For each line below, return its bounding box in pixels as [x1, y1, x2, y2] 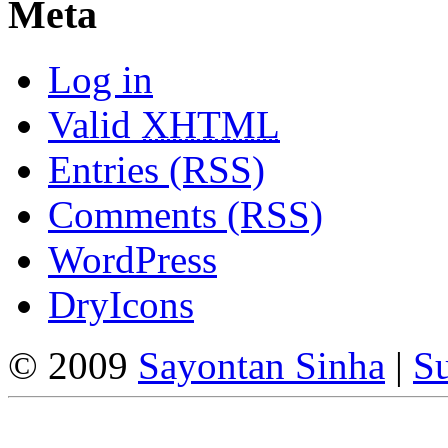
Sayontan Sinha [138, 344, 385, 388]
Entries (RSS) [48, 148, 265, 192]
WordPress [48, 238, 217, 282]
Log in [48, 58, 153, 102]
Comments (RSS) [48, 193, 323, 237]
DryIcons [48, 283, 194, 327]
